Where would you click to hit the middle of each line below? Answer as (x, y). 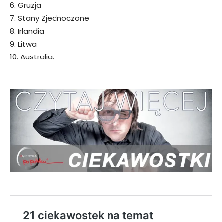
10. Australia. (32, 57)
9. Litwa (23, 44)
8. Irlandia (27, 31)
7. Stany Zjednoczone (50, 18)
